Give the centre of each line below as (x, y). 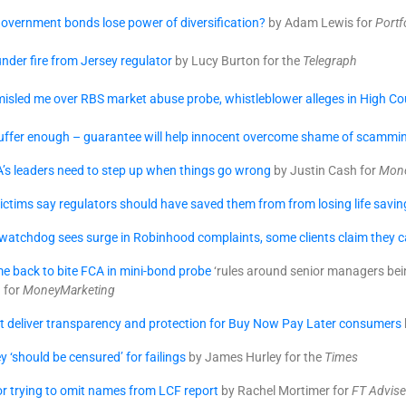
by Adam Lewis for (320, 23)
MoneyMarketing (69, 290)
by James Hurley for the (255, 357)
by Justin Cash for (325, 170)
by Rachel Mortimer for (285, 391)
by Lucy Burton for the (237, 61)
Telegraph (329, 61)
